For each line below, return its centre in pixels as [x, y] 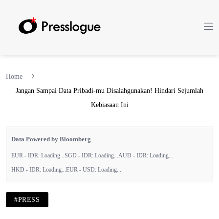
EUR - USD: [82, 169]
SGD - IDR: [80, 155]
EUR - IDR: [26, 155]
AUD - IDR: [134, 155]
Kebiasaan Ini [109, 105]
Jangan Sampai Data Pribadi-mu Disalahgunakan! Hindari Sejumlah [109, 90]
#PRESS [27, 199]
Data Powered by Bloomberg [51, 139]
